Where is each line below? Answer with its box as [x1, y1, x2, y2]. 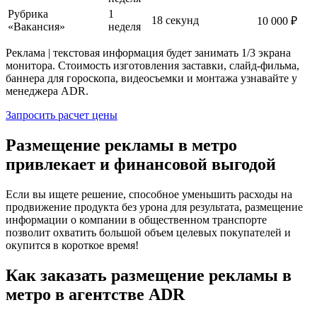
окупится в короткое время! [6, 238, 139, 251]
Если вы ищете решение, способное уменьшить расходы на [6, 188, 292, 200]
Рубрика [8, 7, 48, 20]
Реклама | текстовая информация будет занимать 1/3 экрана [6, 46, 291, 59]
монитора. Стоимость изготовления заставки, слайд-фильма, [6, 59, 299, 71]
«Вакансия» [8, 20, 65, 33]
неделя [108, 20, 141, 33]
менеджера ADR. [6, 84, 88, 97]
